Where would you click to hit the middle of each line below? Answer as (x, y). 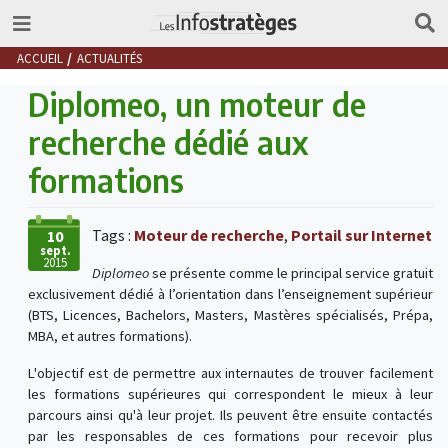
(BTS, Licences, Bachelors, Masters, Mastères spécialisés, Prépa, (230, 315)
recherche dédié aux (167, 142)
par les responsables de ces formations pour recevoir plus (230, 436)
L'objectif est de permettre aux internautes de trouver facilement (230, 373)
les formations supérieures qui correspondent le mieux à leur (230, 394)
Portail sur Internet (361, 235)
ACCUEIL (39, 57)
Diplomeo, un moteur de (196, 104)
